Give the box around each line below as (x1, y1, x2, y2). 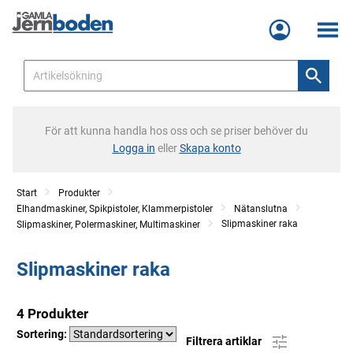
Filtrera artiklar (186, 334, 264, 347)
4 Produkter (17, 306, 88, 321)
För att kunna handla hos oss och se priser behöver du (45, 124, 308, 137)
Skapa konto (179, 142, 241, 154)
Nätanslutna (234, 203, 288, 214)
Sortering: (17, 328, 69, 340)
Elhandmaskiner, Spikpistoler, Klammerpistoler (17, 203, 213, 214)
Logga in (112, 142, 155, 154)
